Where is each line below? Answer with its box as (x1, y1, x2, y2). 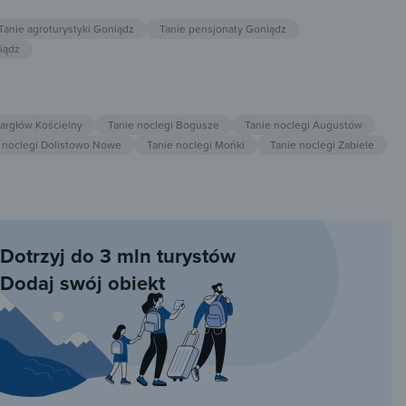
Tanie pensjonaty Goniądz (159, 21, 286, 37)
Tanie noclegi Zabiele (270, 137, 374, 153)
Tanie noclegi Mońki (147, 137, 245, 153)
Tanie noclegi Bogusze (108, 117, 219, 133)
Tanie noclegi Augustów (245, 117, 362, 133)
